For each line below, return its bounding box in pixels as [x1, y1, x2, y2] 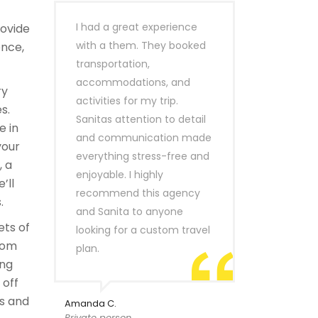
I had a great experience [76, 20, 197, 34]
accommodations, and [76, 75, 190, 89]
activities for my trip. [76, 94, 178, 108]
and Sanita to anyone [76, 204, 183, 219]
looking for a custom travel [76, 223, 210, 237]
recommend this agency [76, 186, 200, 200]
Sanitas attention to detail [76, 112, 206, 126]
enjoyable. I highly [76, 168, 163, 182]
